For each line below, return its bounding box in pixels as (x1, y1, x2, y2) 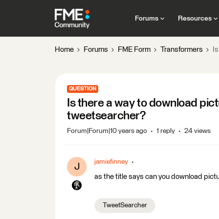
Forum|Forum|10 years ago (67, 128, 147, 134)
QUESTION (69, 86, 96, 91)
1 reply (156, 128, 175, 134)
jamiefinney (94, 158, 128, 165)
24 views (184, 128, 211, 134)
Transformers (160, 46, 203, 53)
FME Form (118, 46, 151, 53)
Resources (177, 15, 212, 22)
